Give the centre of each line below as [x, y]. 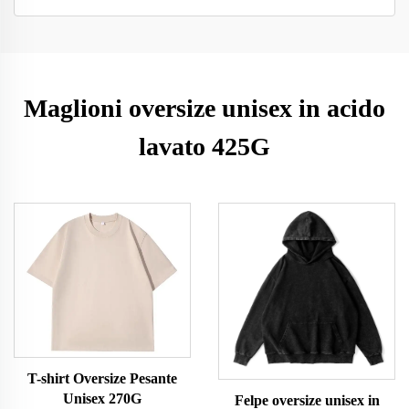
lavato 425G [204, 147]
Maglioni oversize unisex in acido [204, 108]
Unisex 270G [102, 399]
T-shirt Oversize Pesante [102, 379]
